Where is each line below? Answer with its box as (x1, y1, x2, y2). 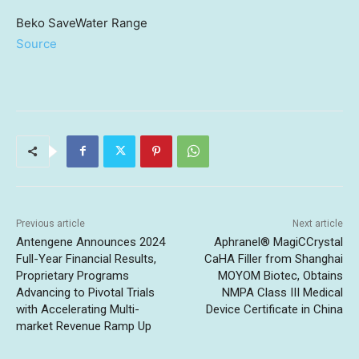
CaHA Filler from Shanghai (204, 251, 343, 266)
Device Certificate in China (205, 301, 343, 317)
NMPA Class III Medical (221, 284, 343, 300)
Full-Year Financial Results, (16, 251, 156, 266)
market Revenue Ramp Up (16, 318, 151, 333)
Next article (292, 217, 343, 229)
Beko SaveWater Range (16, 14, 147, 30)
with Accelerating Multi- (16, 301, 139, 317)
